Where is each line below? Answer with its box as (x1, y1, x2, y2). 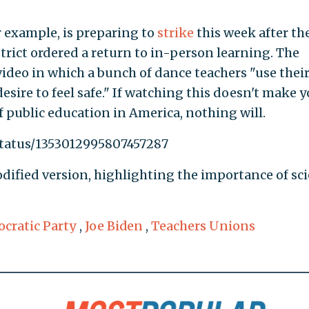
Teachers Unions (150, 218, 255, 235)
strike (157, 25, 194, 41)
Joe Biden (84, 218, 143, 235)
